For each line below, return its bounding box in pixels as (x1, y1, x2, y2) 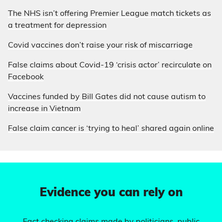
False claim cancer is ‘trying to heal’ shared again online (8, 125, 214, 133)
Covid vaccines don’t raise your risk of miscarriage (8, 42, 193, 50)
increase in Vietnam (8, 105, 81, 113)
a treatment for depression (8, 22, 107, 30)
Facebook (8, 73, 44, 81)
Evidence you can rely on (39, 187, 183, 199)
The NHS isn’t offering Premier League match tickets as (8, 10, 211, 18)
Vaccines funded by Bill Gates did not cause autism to (8, 93, 206, 101)
